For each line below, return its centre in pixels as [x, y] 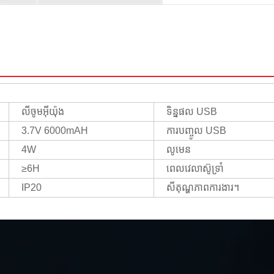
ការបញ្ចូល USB [196, 130]
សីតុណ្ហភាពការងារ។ [203, 187]
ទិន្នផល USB [192, 111]
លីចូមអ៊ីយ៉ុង [43, 111]
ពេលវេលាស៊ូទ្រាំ [195, 168]
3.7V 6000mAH [55, 130]
